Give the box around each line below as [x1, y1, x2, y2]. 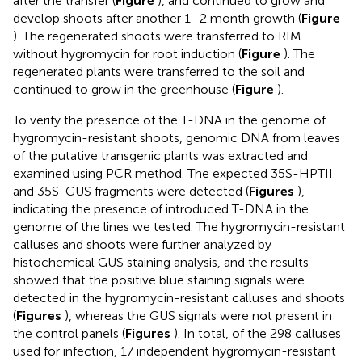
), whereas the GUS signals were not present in [65, 308, 332, 324]
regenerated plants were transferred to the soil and [13, 64, 305, 80]
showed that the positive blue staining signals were [13, 272, 305, 288]
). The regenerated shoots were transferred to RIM [13, 28, 301, 44]
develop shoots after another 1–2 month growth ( [13, 11, 301, 27]
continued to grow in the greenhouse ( [13, 82, 235, 98]
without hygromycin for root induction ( [13, 46, 242, 62]
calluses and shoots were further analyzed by [13, 237, 271, 253]
